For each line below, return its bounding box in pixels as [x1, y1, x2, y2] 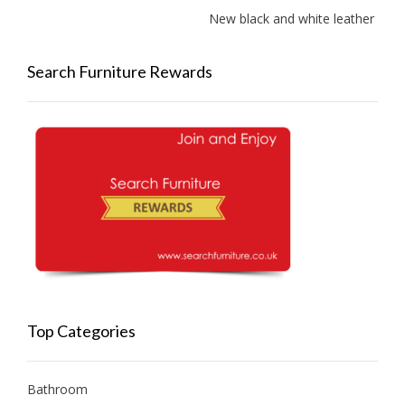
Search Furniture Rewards [27, 61, 212, 82]
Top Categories [27, 321, 136, 342]
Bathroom [27, 381, 88, 399]
